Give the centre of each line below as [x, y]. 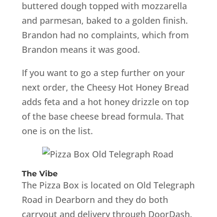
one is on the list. [57, 131]
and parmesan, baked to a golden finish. [105, 20]
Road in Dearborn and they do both [95, 199]
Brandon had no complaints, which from [105, 35]
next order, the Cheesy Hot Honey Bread [105, 87]
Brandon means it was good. [81, 49]
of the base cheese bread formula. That [103, 116]
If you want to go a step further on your [103, 72]
